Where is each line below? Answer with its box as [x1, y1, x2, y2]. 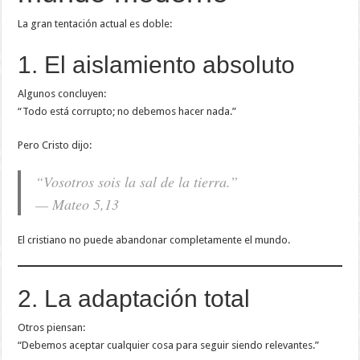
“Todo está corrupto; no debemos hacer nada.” [18, 104, 237, 117]
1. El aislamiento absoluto [18, 51, 296, 78]
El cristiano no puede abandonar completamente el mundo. [18, 233, 291, 246]
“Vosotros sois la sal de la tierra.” [35, 171, 239, 191]
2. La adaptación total [18, 284, 251, 312]
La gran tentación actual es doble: [18, 17, 173, 30]
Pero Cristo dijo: [18, 138, 92, 151]
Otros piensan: [18, 321, 86, 333]
